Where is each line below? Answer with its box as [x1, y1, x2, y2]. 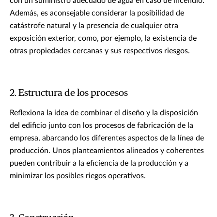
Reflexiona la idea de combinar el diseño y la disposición [10, 108, 198, 117]
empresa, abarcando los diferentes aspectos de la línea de [10, 134, 204, 142]
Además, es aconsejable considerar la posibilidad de [10, 9, 184, 17]
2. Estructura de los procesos [10, 88, 128, 98]
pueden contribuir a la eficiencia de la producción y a [10, 159, 188, 167]
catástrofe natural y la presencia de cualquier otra [10, 21, 178, 30]
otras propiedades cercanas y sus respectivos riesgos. [10, 46, 190, 55]
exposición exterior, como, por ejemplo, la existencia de [10, 34, 197, 42]
